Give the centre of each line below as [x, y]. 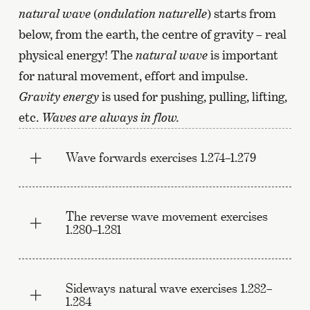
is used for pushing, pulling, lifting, [193, 97]
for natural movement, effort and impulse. [133, 76]
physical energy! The [77, 55]
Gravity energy [58, 97]
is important [243, 55]
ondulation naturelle [152, 14]
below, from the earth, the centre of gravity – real [152, 35]
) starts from [241, 14]
